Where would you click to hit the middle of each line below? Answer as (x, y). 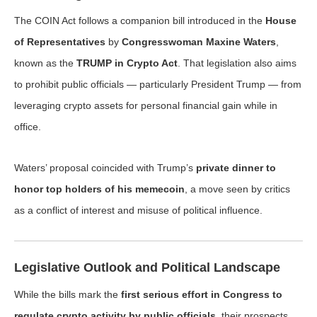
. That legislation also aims (237, 63)
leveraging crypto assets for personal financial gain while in (146, 105)
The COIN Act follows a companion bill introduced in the (140, 21)
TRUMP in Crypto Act (127, 63)
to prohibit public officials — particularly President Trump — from (158, 84)
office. (28, 127)
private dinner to (236, 168)
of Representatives (60, 42)
